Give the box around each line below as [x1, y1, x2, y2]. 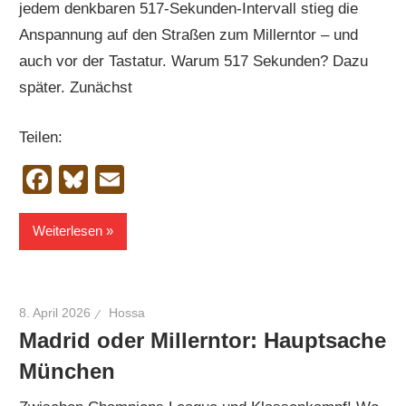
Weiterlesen [33, 223, 103, 239]
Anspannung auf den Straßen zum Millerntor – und [19, 26, 359, 44]
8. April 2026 [19, 305, 92, 321]
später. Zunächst [19, 79, 133, 97]
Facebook [52, 162, 181, 196]
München [19, 358, 116, 383]
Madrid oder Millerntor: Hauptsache [19, 327, 387, 353]
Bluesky [88, 162, 190, 196]
